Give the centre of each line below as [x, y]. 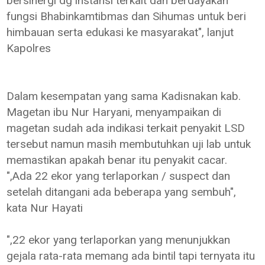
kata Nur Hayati [46, 208]
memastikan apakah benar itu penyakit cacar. [117, 160]
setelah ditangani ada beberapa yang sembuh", [122, 192]
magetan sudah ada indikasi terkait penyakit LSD [126, 128]
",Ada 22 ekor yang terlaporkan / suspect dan [119, 176]
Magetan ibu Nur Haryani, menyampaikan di [114, 112]
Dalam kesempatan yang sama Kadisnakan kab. [124, 96]
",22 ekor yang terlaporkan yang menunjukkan [119, 240]
